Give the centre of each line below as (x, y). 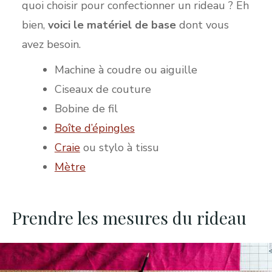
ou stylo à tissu (119, 147)
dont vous (202, 25)
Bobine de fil (86, 108)
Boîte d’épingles (94, 128)
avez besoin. (51, 44)
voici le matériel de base (112, 25)
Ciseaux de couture (103, 89)
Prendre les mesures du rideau (129, 217)
